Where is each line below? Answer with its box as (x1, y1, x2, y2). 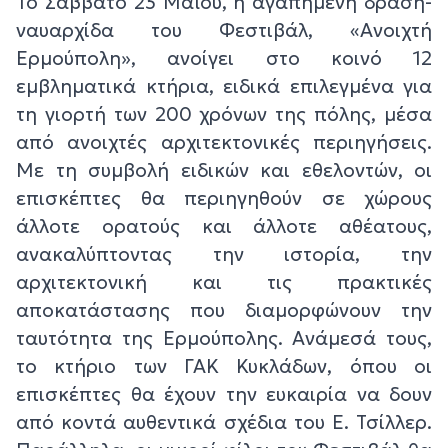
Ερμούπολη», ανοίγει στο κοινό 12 (16, 45, 432, 70)
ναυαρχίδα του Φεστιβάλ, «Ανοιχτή (16, 17, 432, 42)
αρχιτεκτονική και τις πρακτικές (16, 269, 432, 294)
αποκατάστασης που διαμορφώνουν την (16, 297, 432, 322)
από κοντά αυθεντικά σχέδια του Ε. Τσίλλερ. (16, 409, 432, 434)
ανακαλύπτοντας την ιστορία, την (16, 241, 432, 266)
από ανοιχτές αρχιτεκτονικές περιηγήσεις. (16, 129, 432, 154)
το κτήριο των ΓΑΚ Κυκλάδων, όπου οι (16, 353, 432, 378)
